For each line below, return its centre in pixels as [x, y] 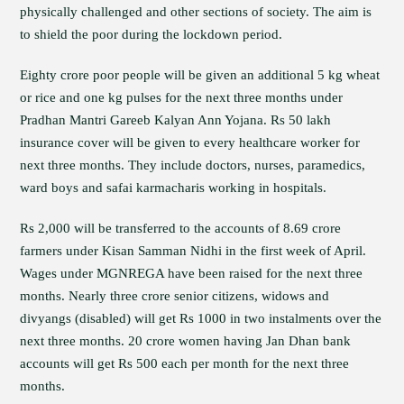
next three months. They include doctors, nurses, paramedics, [193, 165]
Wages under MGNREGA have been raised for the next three [192, 273]
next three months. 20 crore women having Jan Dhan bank [186, 341]
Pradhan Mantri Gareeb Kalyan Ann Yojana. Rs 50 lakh [176, 120]
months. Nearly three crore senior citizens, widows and [175, 296]
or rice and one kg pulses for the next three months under [182, 97]
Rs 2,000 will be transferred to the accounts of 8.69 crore [181, 228]
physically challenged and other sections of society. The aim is [196, 12]
